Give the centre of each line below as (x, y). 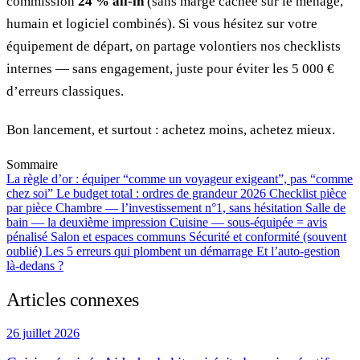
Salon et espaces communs (120, 236)
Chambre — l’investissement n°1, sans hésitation (180, 207)
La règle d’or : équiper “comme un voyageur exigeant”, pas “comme (180, 178)
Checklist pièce (308, 193)
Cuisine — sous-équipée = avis (248, 222)
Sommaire (32, 164)
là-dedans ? (35, 265)
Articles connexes (73, 299)
